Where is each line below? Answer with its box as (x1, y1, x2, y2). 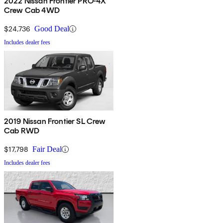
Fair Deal (32, 145, 62, 154)
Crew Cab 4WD (4, 5, 60, 15)
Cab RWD (4, 126, 40, 136)
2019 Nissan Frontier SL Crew (4, 116, 106, 126)
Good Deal (34, 24, 69, 33)
